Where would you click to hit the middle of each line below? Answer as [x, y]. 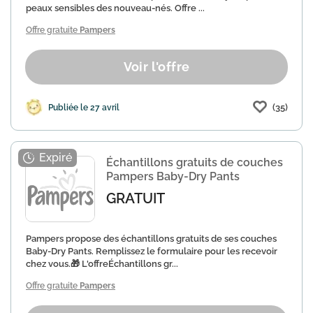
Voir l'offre [156, 67]
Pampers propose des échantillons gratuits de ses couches [151, 239]
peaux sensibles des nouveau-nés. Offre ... [115, 8]
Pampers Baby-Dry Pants [173, 176]
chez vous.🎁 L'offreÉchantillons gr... [102, 264]
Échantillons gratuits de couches [195, 162]
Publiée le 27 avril [84, 107]
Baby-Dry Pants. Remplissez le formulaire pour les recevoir [152, 251]
